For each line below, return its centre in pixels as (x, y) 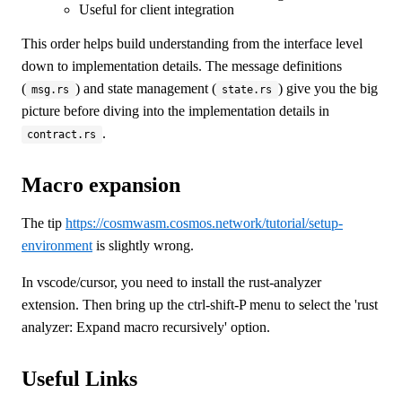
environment (57, 246)
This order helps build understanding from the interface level (192, 44)
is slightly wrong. (143, 246)
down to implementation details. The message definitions (182, 66)
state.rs (247, 90)
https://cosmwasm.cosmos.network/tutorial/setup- (204, 223)
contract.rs (62, 135)
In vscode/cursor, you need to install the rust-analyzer (171, 283)
